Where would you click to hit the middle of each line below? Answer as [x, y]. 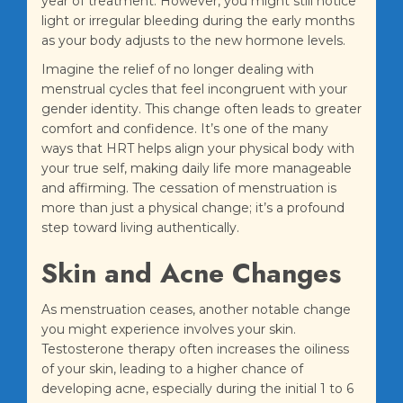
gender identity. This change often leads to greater [201, 109]
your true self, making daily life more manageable [197, 169]
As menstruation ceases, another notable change [196, 310]
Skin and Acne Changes [191, 273]
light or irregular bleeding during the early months [198, 21]
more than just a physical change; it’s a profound [193, 208]
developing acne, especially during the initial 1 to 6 [197, 389]
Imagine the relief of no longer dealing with [178, 70]
